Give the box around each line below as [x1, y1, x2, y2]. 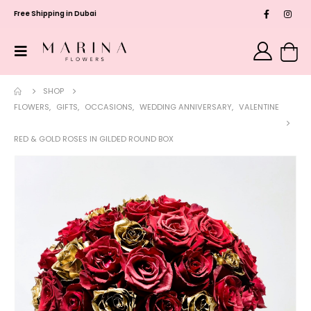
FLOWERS [14, 101, 49, 112]
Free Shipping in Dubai [14, 8, 96, 19]
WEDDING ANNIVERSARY [140, 101, 232, 112]
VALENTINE [239, 101, 279, 112]
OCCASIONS [85, 101, 133, 112]
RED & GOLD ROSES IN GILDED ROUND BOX [14, 133, 174, 144]
